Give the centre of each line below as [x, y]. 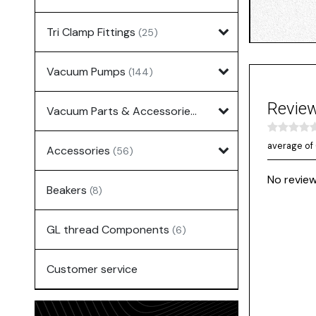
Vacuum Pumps [87, 71]
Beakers [68, 190]
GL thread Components [109, 229]
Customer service [92, 269]
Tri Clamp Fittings [92, 32]
